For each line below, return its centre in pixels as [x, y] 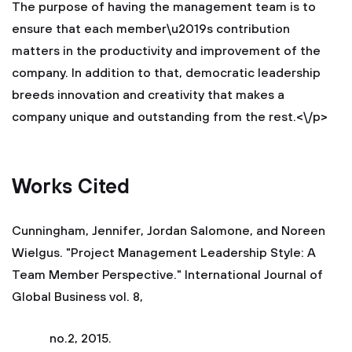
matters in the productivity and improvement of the [166, 51]
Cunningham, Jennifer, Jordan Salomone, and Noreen [169, 231]
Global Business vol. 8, [77, 297]
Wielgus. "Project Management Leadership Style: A [164, 253]
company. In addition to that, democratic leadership [166, 73]
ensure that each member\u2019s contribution [151, 29]
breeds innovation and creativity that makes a [148, 95]
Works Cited [71, 187]
